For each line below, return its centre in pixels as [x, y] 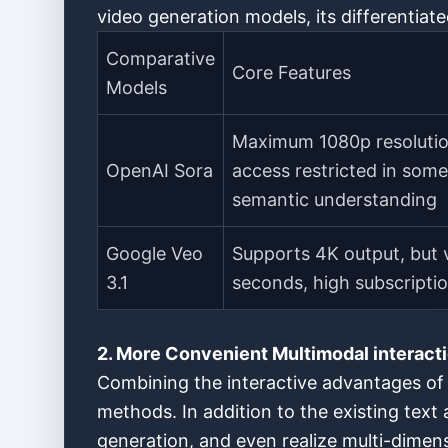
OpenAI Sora [159, 170]
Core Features [291, 72]
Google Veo [154, 253]
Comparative [160, 58]
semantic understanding [334, 199]
